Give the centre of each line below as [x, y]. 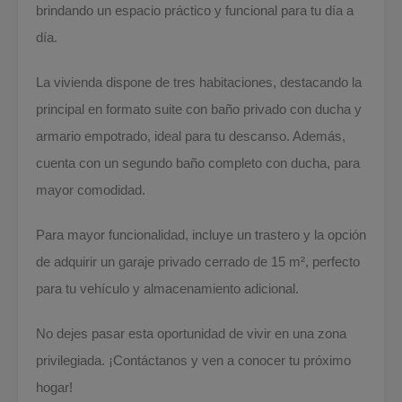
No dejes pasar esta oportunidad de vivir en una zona [191, 333]
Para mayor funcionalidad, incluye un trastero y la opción [201, 234]
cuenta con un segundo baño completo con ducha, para [198, 162]
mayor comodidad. [91, 189]
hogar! [54, 387]
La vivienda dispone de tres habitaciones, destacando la [199, 82]
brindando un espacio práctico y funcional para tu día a [195, 10]
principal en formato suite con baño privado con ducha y [199, 109]
